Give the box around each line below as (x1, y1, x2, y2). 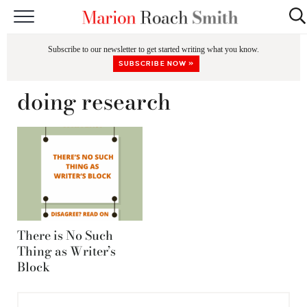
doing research (17, 85, 171, 119)
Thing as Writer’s (17, 242, 116, 261)
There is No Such (17, 226, 113, 245)
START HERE (127, 23, 194, 33)
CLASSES (135, 52, 186, 62)
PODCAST (133, 111, 188, 121)
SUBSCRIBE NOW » (118, 60, 195, 67)
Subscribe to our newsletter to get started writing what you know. (48, 45, 259, 54)
